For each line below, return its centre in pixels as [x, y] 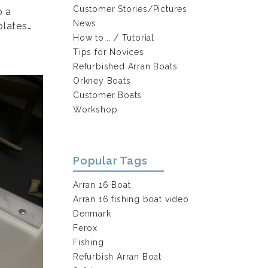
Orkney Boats [102, 80]
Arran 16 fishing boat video [131, 199]
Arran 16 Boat [102, 185]
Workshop [95, 109]
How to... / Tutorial [114, 37]
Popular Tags [110, 160]
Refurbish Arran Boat [117, 256]
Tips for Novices [109, 52]
